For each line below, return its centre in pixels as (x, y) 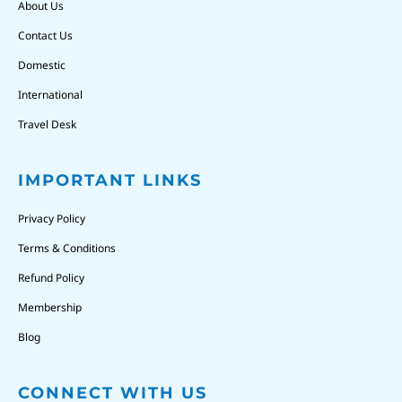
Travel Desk (47, 124)
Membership (50, 307)
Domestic (42, 65)
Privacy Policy (52, 218)
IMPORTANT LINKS (110, 180)
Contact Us (45, 35)
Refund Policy (51, 277)
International (50, 94)
